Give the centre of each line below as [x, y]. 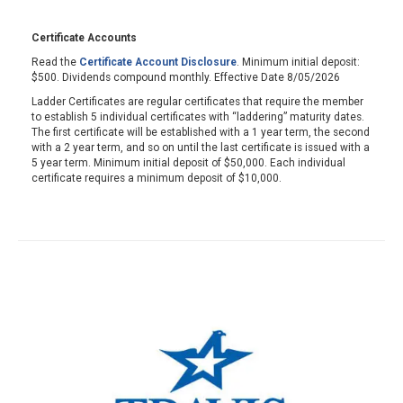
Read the [55, 62]
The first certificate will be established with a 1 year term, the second [201, 132]
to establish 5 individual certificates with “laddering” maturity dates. [198, 117]
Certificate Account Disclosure [158, 62]
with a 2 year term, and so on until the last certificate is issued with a [201, 148]
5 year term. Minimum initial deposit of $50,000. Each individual [188, 163]
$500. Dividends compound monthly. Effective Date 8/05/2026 [186, 77]
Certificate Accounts [84, 38]
